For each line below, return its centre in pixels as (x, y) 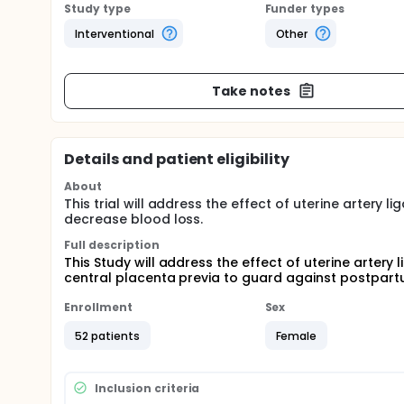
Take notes (251, 91)
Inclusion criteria (147, 388)
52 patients (107, 335)
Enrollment (98, 307)
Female (296, 335)
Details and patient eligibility (177, 159)
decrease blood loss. (134, 219)
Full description (112, 245)
